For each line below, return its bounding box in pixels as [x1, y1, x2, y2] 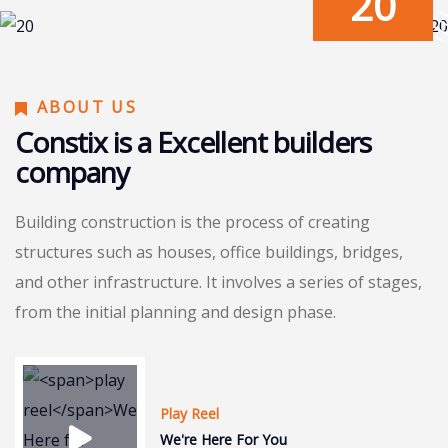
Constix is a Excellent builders [15, 123, 371, 161]
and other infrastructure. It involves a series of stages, [15, 271, 422, 293]
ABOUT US [37, 96, 138, 118]
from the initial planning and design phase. [15, 301, 336, 323]
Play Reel [160, 404, 219, 423]
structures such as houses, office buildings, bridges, [15, 241, 403, 263]
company [15, 153, 129, 191]
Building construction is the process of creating [15, 211, 370, 233]
